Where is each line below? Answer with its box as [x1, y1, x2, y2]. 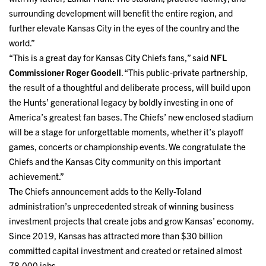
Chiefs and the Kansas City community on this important [9, 156, 221, 167]
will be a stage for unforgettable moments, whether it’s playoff [9, 126, 243, 138]
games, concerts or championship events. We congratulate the [9, 141, 246, 153]
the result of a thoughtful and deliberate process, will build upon [9, 81, 251, 93]
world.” [9, 37, 35, 49]
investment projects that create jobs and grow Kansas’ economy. [9, 215, 254, 227]
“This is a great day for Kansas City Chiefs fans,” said [9, 52, 210, 64]
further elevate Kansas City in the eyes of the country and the [9, 22, 239, 34]
